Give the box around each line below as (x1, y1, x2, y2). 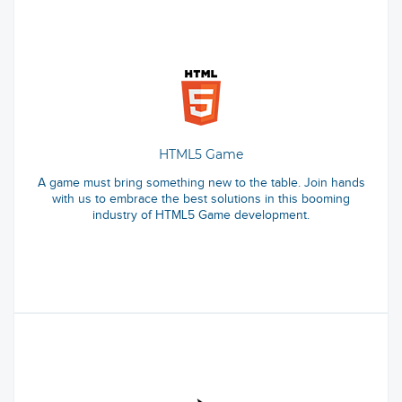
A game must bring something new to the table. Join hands (37, 176, 365, 190)
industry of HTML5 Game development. (92, 208, 310, 223)
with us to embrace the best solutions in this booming (52, 192, 350, 206)
